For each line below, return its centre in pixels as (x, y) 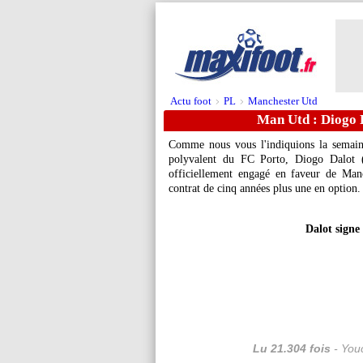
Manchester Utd (283, 101)
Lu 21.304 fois (291, 348)
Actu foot (191, 101)
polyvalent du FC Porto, (232, 159)
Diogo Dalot (325, 159)
